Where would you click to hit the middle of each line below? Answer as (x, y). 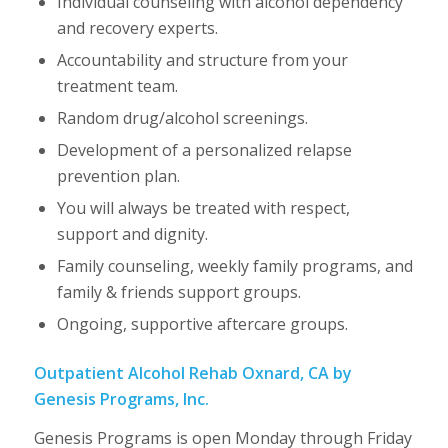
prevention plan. (118, 175)
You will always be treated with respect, (203, 207)
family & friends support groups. (178, 291)
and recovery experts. (137, 27)
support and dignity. (132, 233)
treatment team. (117, 85)
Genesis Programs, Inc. (121, 398)
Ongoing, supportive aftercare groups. (202, 323)
